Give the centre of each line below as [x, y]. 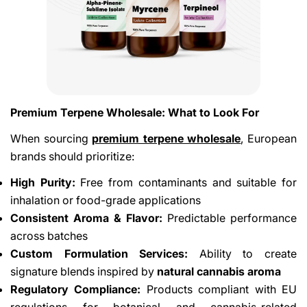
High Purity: [43, 182]
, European [269, 138]
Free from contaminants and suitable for [186, 182]
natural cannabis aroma [219, 271]
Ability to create [243, 253]
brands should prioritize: [72, 156]
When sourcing [51, 138]
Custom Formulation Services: [99, 253]
